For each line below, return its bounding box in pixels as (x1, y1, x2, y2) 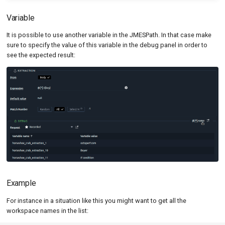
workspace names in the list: (6, 207, 88, 215)
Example (6, 178, 36, 188)
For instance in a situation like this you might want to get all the (6, 197, 186, 205)
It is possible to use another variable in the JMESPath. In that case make (6, 31, 211, 39)
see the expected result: (6, 51, 75, 59)
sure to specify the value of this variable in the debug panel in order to (6, 41, 207, 49)
